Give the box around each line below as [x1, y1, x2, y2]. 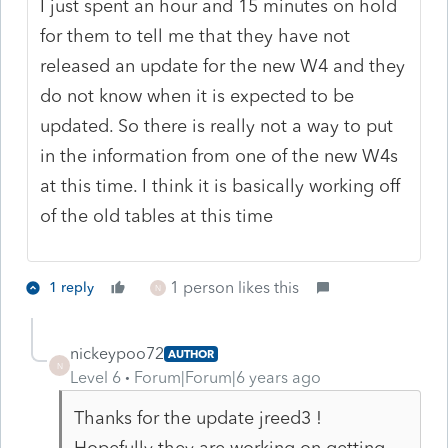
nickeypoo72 [70, 343, 164, 363]
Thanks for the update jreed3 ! [73, 406, 327, 429]
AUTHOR [168, 346, 214, 361]
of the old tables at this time [40, 204, 274, 227]
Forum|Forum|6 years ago [134, 367, 321, 387]
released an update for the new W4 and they [40, 54, 406, 77]
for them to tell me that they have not [40, 24, 351, 47]
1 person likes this [170, 277, 299, 297]
